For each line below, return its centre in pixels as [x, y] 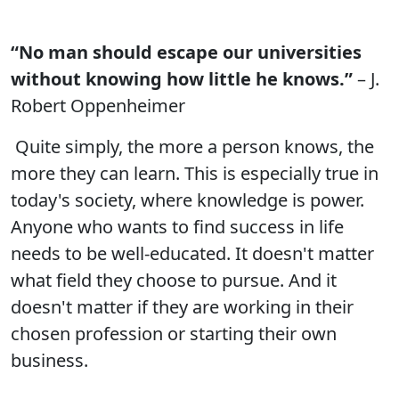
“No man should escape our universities [186, 52]
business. [49, 360]
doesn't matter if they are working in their [182, 307]
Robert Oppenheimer [98, 106]
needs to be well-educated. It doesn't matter [192, 253]
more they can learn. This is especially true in [195, 173]
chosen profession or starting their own [174, 334]
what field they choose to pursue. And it [174, 280]
